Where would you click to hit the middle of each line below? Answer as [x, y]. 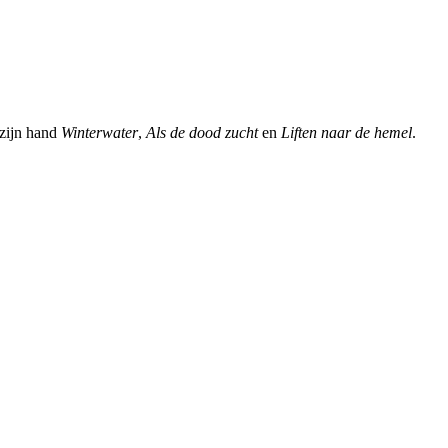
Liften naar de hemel [346, 133]
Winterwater [99, 133]
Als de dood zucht [202, 133]
